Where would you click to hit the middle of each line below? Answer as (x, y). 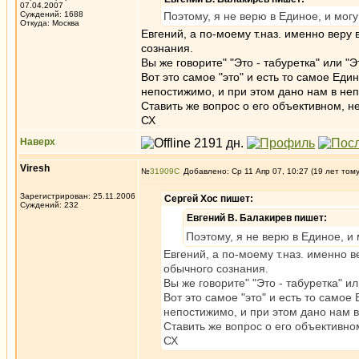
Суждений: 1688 (52, 14)
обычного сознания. (216, 268)
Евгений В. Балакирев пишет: (257, 218)
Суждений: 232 (49, 205)
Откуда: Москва (50, 23)
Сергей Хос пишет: (209, 199)
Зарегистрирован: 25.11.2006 (78, 196)
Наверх (38, 142)
